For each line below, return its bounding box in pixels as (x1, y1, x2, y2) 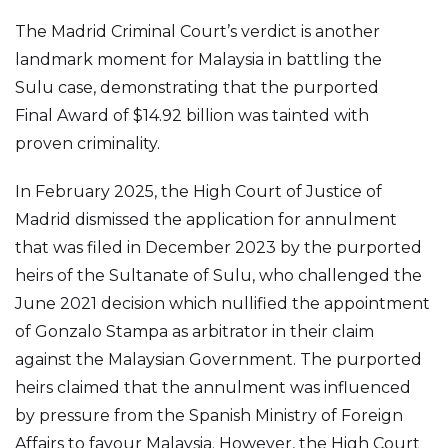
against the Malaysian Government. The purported (15, 350, 422, 369)
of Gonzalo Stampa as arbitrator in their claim (15, 322, 374, 341)
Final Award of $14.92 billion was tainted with (15, 106, 369, 125)
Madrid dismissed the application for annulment (15, 210, 397, 229)
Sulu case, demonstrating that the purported (15, 78, 379, 97)
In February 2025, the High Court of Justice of (15, 182, 382, 201)
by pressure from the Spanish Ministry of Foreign (15, 406, 403, 425)
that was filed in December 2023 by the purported (15, 238, 422, 257)
